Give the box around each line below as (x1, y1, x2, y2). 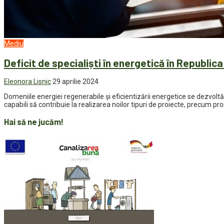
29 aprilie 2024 (52, 77, 98, 86)
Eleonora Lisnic (4, 77, 51, 86)
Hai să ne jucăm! (4, 116, 63, 126)
